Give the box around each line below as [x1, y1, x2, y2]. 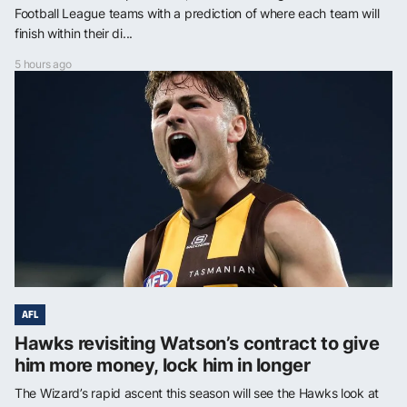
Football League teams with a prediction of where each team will [15, 5, 380, 21]
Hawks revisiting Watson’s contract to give [15, 332, 380, 354]
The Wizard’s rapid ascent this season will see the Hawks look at [15, 384, 380, 401]
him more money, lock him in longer [15, 353, 311, 376]
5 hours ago [15, 56, 72, 71]
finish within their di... [15, 25, 134, 41]
